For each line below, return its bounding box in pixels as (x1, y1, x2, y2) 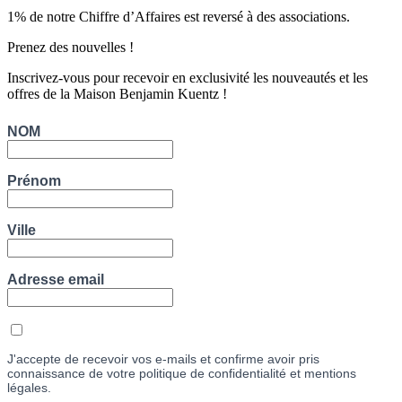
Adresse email (7, 272, 104, 288)
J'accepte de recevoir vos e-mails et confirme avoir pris (7, 352, 319, 367)
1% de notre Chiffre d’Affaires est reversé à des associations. (7, 9, 350, 25)
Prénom (7, 173, 61, 189)
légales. (7, 380, 51, 396)
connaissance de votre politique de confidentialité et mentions (7, 366, 356, 381)
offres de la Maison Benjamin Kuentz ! (7, 86, 227, 102)
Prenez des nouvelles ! (7, 39, 134, 56)
